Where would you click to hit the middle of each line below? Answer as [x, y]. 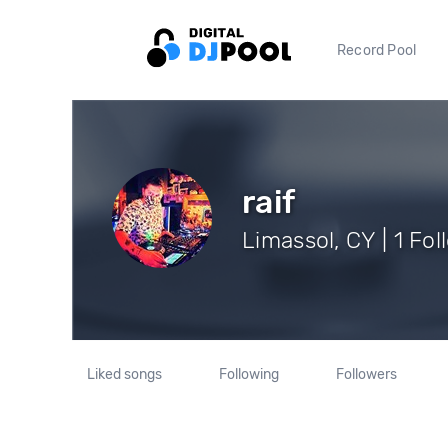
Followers [366, 374]
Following [248, 374]
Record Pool [377, 50]
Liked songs [125, 374]
